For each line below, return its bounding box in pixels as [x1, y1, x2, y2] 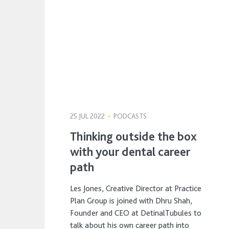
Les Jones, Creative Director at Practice [70, 183, 202, 193]
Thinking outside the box [70, 128, 197, 144]
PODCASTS [112, 111, 147, 120]
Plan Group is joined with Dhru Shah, [70, 195, 193, 205]
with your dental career [70, 144, 191, 159]
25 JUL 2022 [70, 111, 107, 120]
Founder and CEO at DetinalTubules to [70, 208, 202, 218]
